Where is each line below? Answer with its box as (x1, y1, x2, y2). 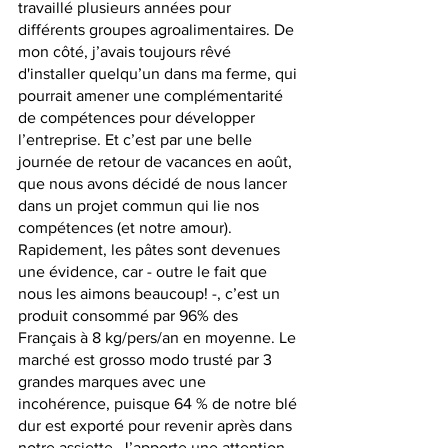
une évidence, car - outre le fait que (18, 263, 271, 281)
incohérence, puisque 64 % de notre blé (18, 395, 301, 413)
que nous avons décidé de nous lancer (18, 175, 291, 193)
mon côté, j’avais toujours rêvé (18, 43, 235, 61)
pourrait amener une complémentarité (18, 87, 287, 105)
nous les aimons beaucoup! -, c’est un (18, 285, 284, 303)
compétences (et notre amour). (18, 219, 236, 237)
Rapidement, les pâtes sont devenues (18, 241, 284, 259)
